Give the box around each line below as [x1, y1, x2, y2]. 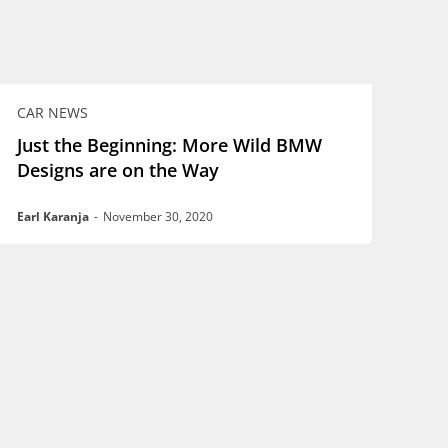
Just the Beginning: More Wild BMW [17, 132, 323, 157]
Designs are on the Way [17, 157, 220, 182]
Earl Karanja [17, 207, 90, 225]
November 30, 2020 [103, 207, 214, 225]
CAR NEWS [17, 102, 89, 122]
